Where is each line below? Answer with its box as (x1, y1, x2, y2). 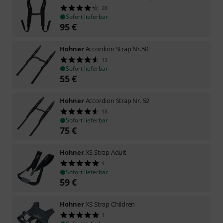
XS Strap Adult (85, 147, 126, 157)
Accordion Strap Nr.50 (85, 44, 148, 53)
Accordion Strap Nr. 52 (85, 96, 150, 105)
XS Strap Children (85, 199, 135, 209)
